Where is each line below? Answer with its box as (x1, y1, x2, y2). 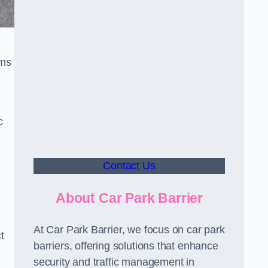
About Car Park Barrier (55, 190, 203, 206)
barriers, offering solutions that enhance (33, 240, 218, 252)
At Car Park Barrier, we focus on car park (33, 224, 225, 236)
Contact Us (103, 160, 156, 172)
